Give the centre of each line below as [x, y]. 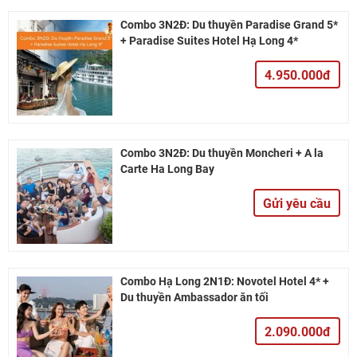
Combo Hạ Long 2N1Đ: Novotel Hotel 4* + [225, 281]
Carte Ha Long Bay [167, 169]
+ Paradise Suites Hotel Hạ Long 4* [209, 41]
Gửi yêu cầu [297, 204]
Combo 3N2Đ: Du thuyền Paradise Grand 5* [229, 25]
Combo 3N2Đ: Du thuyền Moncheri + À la [222, 153]
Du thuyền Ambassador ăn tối [194, 297]
